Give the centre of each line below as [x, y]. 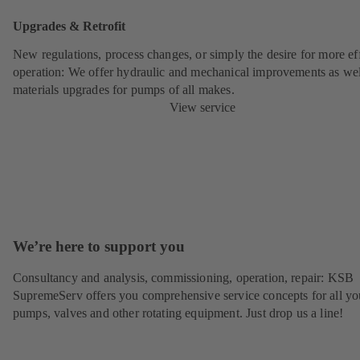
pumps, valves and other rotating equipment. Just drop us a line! [178, 313]
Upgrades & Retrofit [69, 26]
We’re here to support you [99, 246]
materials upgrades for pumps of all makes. [124, 89]
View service [202, 107]
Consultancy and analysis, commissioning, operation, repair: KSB [184, 278]
